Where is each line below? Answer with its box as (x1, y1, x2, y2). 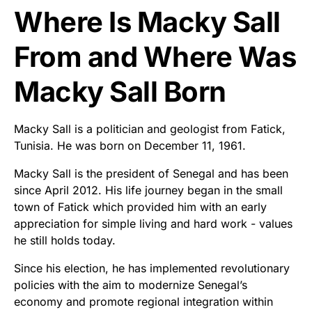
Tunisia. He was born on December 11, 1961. (14, 138, 246, 153)
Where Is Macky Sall (14, 4, 281, 39)
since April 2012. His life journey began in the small (14, 182, 283, 197)
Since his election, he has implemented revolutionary (14, 260, 290, 275)
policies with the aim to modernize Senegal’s (14, 277, 247, 292)
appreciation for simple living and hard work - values (14, 216, 292, 231)
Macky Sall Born (14, 74, 226, 109)
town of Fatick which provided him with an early (14, 199, 267, 214)
